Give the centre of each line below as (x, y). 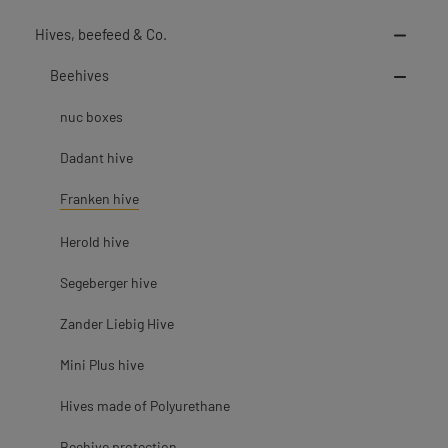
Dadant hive (96, 157)
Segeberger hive (108, 282)
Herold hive (94, 241)
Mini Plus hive (102, 364)
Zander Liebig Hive (117, 323)
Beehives (79, 75)
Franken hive (99, 198)
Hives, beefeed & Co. (101, 34)
